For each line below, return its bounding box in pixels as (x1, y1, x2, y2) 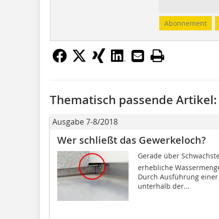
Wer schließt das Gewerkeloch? (57, 133, 206, 147)
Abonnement (164, 18, 207, 28)
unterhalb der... (137, 181, 190, 191)
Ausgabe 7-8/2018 (52, 116, 118, 127)
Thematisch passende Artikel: (50, 91, 217, 108)
